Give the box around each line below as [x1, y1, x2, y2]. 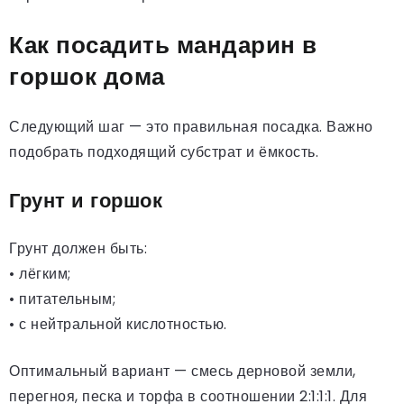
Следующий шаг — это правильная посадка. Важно [9, 115, 373, 137]
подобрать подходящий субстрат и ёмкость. [9, 141, 318, 162]
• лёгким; [9, 262, 71, 284]
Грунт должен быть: [9, 237, 147, 259]
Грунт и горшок [9, 187, 162, 213]
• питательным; [9, 288, 115, 309]
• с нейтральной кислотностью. [9, 313, 227, 335]
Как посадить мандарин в [9, 30, 317, 60]
